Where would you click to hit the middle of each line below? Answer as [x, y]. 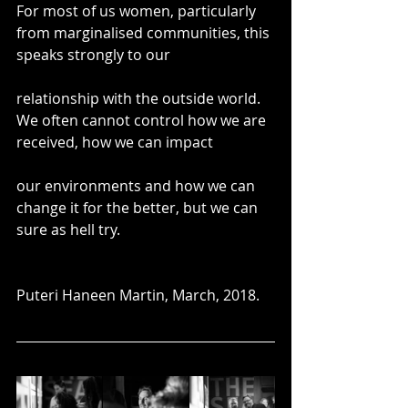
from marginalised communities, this [145, 32]
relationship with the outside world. [140, 98]
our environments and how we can [138, 185]
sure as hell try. [68, 229]
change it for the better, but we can [139, 207]
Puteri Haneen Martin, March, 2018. [138, 295]
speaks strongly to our [93, 54]
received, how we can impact [115, 142]
